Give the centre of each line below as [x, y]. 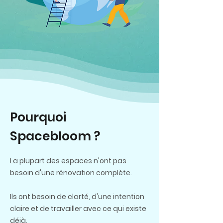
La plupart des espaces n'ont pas [68, 161]
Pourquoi [38, 117]
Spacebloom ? [55, 136]
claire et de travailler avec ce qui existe [78, 209]
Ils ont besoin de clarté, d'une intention [77, 197]
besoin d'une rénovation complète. [71, 173]
